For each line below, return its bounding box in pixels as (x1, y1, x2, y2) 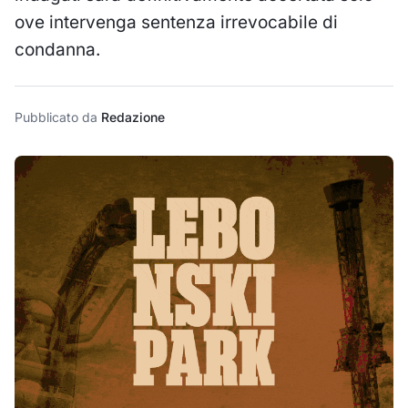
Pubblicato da (15, 108, 101, 125)
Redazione (101, 108, 165, 125)
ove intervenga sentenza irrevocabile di (15, 11, 338, 33)
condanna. (15, 38, 100, 60)
